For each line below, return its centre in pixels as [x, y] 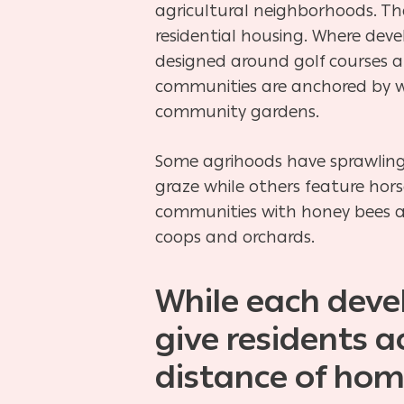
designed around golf [242, 61]
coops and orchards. [235, 237]
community [203, 111]
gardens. [285, 111]
